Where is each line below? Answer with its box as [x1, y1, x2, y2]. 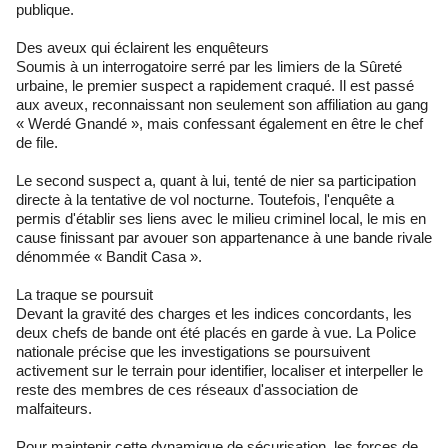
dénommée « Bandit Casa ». [16, 247, 202, 265]
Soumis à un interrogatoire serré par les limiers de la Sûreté [16, 57, 402, 75]
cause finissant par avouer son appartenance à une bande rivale [16, 228, 432, 246]
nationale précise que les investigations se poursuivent [16, 342, 370, 360]
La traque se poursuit [16, 285, 153, 303]
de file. [16, 133, 58, 151]
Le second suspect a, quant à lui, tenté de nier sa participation [16, 171, 416, 189]
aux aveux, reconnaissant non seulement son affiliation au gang [16, 95, 428, 113]
